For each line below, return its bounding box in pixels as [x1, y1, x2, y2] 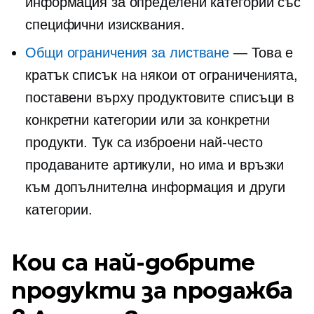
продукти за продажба [11, 277, 293, 304]
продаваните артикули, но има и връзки [25, 157, 285, 172]
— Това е [229, 45, 294, 60]
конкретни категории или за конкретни [25, 112, 271, 128]
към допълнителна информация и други [25, 179, 285, 195]
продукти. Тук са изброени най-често [25, 135, 263, 150]
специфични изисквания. [25, 17, 185, 32]
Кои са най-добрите [11, 249, 255, 276]
